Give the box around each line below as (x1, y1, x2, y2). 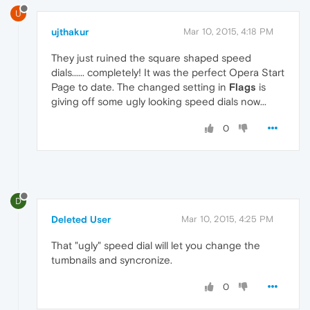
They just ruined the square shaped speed (51, 51, 251, 64)
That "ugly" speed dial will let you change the (51, 239, 260, 251)
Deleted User (51, 213, 111, 225)
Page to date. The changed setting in (51, 80, 229, 93)
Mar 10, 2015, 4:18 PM (183, 26, 273, 37)
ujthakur (51, 26, 89, 37)
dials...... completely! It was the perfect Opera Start (51, 66, 284, 78)
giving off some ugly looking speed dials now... (51, 95, 266, 107)
